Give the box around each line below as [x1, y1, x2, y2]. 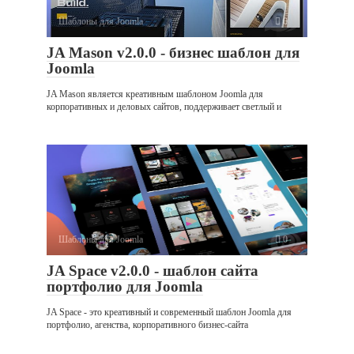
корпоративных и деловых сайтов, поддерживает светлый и [47, 100, 281, 112]
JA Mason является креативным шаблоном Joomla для [47, 88, 263, 100]
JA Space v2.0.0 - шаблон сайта [47, 262, 258, 279]
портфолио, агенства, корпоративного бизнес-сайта [47, 318, 248, 330]
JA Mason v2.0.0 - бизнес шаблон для [47, 43, 299, 61]
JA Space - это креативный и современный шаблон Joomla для [47, 306, 292, 318]
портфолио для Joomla [47, 277, 203, 295]
